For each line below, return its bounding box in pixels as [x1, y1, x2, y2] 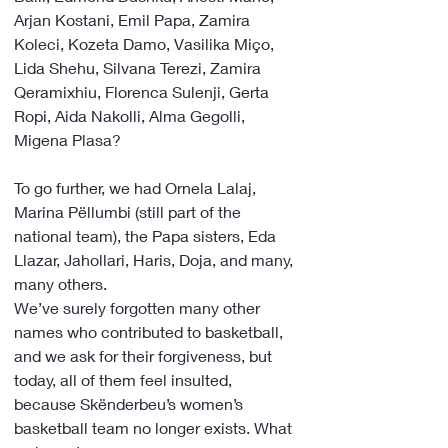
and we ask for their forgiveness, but [14, 346, 276, 365]
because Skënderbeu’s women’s [14, 394, 247, 413]
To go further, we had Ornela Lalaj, [14, 178, 260, 197]
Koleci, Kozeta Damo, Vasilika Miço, [14, 34, 278, 53]
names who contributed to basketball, [14, 322, 287, 341]
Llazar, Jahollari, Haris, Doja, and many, [14, 250, 297, 269]
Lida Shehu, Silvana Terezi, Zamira [14, 58, 265, 77]
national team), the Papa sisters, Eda [14, 226, 280, 245]
